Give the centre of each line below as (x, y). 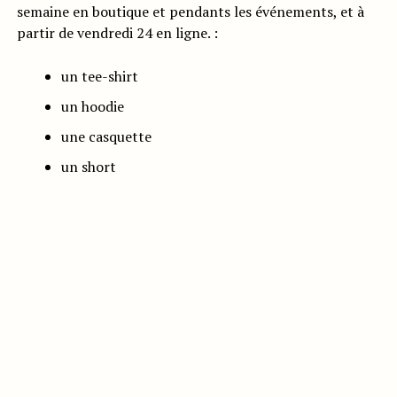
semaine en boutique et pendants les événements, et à (190, 12)
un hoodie (92, 107)
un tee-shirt (99, 77)
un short (88, 167)
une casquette (106, 137)
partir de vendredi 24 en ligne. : (117, 33)
